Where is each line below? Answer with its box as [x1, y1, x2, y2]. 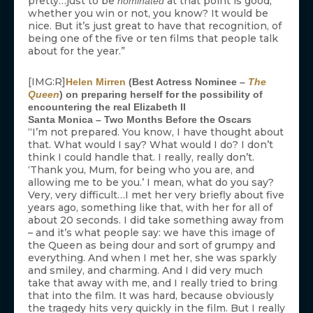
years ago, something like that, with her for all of [28, 201, 272, 214]
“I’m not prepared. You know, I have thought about [28, 126, 284, 139]
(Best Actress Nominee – [126, 76, 248, 88]
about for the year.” [28, 45, 125, 58]
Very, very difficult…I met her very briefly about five [28, 189, 284, 202]
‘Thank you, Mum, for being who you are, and [28, 163, 254, 177]
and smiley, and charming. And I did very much [28, 264, 263, 277]
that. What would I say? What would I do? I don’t [28, 138, 273, 152]
